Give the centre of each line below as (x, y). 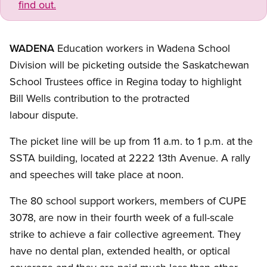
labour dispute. (44, 115)
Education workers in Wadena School (142, 48)
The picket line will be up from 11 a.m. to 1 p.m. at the (131, 141)
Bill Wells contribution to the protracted (100, 98)
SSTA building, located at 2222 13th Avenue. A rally (130, 158)
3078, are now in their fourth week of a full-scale (122, 218)
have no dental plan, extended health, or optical (120, 251)
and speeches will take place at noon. (97, 175)
